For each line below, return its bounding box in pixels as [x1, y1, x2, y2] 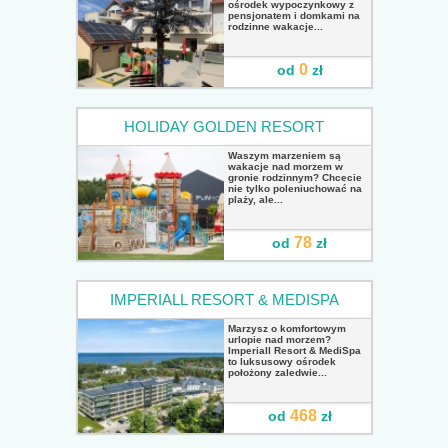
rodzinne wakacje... [228, 20, 323, 32]
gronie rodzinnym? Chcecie [228, 171, 362, 183]
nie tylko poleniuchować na [228, 182, 362, 194]
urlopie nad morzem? [228, 333, 331, 345]
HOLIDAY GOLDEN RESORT [124, 117, 324, 135]
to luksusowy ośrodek [228, 355, 336, 367]
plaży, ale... [228, 193, 283, 205]
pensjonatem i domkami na [228, 9, 360, 21]
